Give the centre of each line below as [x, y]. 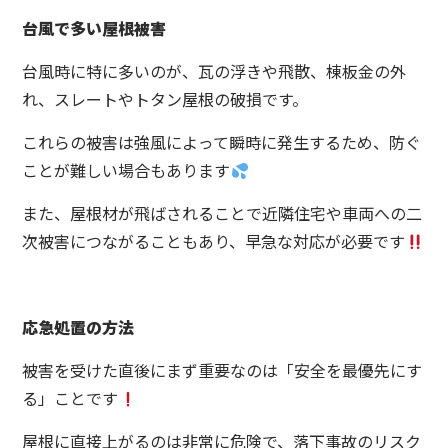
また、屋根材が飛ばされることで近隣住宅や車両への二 [222, 213]
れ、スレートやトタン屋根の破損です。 [165, 99]
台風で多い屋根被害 [94, 28]
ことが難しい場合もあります [126, 170]
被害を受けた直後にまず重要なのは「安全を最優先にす [222, 370]
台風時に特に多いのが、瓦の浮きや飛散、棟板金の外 [214, 71]
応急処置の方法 [78, 327]
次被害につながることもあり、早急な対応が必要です [214, 241]
